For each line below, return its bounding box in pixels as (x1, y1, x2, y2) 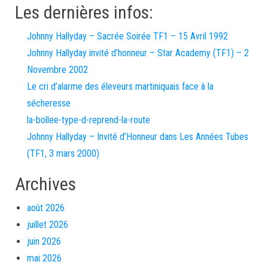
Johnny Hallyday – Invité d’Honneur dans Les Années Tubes (27, 131, 248, 142)
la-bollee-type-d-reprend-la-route (27, 114, 150, 126)
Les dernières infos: (15, 2, 153, 23)
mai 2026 (27, 252, 62, 264)
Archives (15, 173, 76, 194)
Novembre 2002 (27, 64, 88, 75)
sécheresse (27, 98, 71, 109)
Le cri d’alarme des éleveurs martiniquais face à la (27, 81, 214, 92)
